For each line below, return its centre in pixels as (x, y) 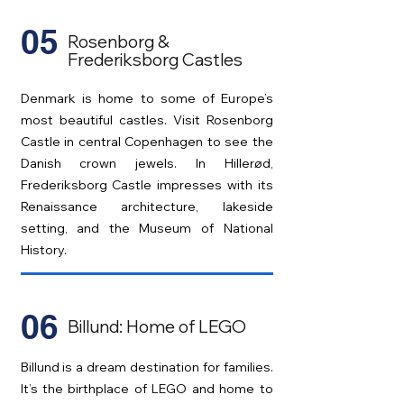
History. (43, 250)
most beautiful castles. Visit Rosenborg (147, 120)
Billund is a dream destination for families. (147, 367)
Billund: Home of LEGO (156, 326)
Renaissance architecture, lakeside (147, 207)
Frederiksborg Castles (155, 60)
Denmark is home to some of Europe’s (147, 98)
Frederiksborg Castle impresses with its (147, 185)
